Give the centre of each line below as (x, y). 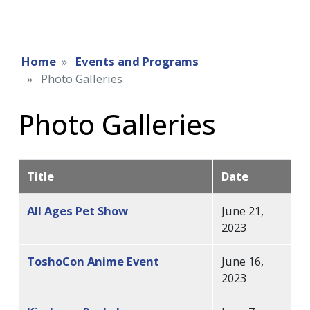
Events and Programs (137, 61)
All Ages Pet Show (78, 210)
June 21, (243, 210)
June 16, (243, 261)
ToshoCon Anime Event (93, 261)
